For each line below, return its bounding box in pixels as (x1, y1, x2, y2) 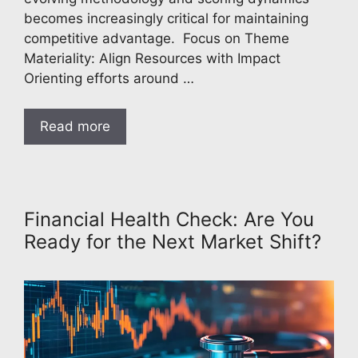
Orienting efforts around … (24, 70, 194, 86)
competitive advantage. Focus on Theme (24, 30, 289, 46)
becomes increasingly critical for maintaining (24, 10, 308, 26)
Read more (40, 118, 110, 135)
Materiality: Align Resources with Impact (24, 50, 284, 66)
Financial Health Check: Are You (24, 208, 314, 232)
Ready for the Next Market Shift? (24, 230, 321, 254)
